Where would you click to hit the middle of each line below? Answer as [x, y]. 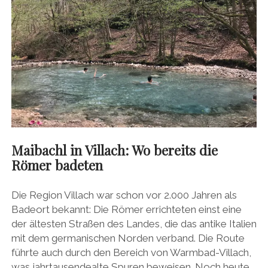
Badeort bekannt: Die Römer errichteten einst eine [126, 210]
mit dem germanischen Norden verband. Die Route [128, 238]
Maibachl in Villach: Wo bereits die [114, 150]
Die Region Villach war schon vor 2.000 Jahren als [124, 195]
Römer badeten [57, 165]
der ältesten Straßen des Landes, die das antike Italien [134, 224]
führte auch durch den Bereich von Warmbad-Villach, [131, 253]
